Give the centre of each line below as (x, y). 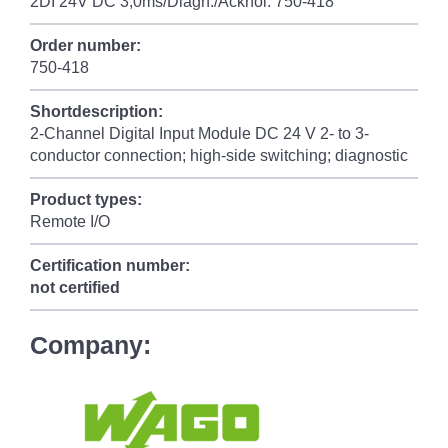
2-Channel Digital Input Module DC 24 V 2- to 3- (199, 133)
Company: (90, 345)
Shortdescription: (96, 111)
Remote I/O (70, 221)
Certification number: (110, 265)
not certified (75, 287)
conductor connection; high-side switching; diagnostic (219, 155)
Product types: (86, 199)
